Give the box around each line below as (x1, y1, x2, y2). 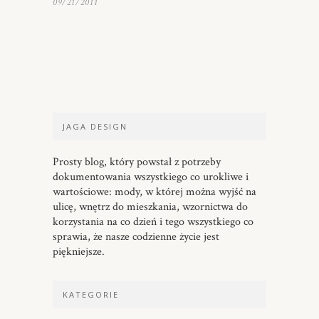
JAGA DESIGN (63, 121, 127, 132)
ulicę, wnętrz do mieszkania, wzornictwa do (53, 199, 248, 215)
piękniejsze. (53, 244, 105, 260)
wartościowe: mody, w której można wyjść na (53, 184, 256, 200)
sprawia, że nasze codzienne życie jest (53, 229, 219, 245)
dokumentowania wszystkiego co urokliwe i (53, 169, 249, 185)
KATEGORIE (63, 289, 119, 300)
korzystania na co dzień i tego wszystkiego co (53, 214, 253, 230)
